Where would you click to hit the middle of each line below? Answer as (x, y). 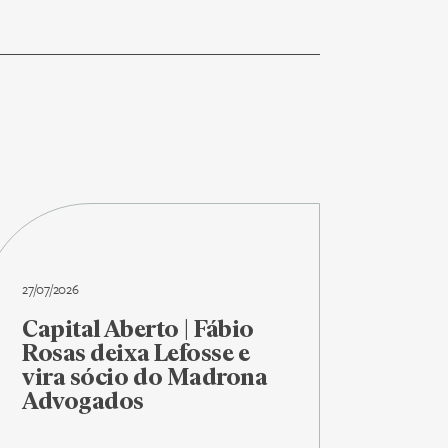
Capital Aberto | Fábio (138, 328)
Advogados (83, 400)
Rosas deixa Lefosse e (136, 352)
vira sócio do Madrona (145, 376)
